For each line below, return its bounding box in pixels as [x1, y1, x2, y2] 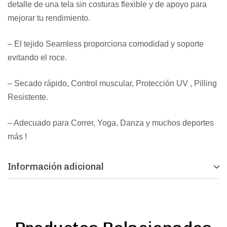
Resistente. [8, 92, 48, 101]
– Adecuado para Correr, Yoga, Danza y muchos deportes [8, 118, 214, 127]
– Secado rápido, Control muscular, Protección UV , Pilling [8, 79, 217, 88]
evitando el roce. [8, 53, 67, 62]
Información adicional [8, 161, 104, 172]
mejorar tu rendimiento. [8, 13, 90, 22]
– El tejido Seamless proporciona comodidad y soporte [8, 39, 204, 48]
